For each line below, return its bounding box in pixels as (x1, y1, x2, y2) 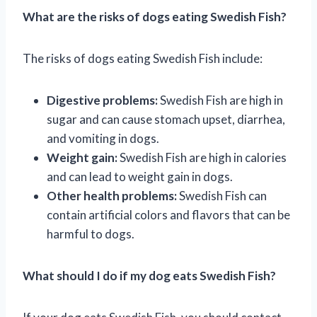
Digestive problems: (47, 92, 158, 108)
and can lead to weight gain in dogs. (47, 168, 233, 184)
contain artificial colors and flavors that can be (47, 207, 290, 222)
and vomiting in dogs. (47, 130, 159, 146)
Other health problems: (47, 188, 177, 203)
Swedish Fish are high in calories (117, 149, 287, 165)
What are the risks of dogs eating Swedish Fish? (23, 8, 287, 24)
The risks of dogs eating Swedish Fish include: (23, 50, 263, 66)
